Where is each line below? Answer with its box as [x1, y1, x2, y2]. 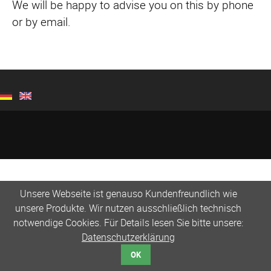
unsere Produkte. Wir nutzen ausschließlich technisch [15, 201, 241, 215]
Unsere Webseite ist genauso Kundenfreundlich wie [19, 187, 237, 201]
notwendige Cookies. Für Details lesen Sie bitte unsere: [13, 216, 243, 230]
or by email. [12, 14, 71, 30]
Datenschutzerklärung [82, 230, 175, 244]
